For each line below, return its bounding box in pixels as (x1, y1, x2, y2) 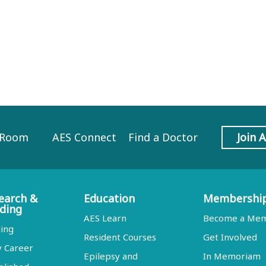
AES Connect (52, 130, 116, 144)
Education (83, 191, 135, 205)
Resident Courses (83, 231, 156, 243)
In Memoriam (203, 250, 261, 262)
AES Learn (83, 212, 126, 224)
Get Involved (203, 231, 258, 243)
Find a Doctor (128, 130, 198, 144)
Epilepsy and (83, 250, 138, 262)
